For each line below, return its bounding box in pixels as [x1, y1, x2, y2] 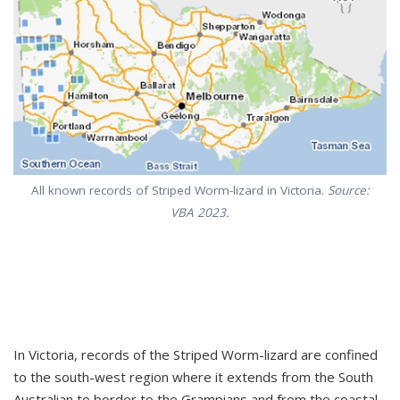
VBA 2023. [171, 204, 229, 221]
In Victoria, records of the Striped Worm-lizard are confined [13, 346, 378, 364]
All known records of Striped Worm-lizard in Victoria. [30, 182, 328, 199]
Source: [327, 182, 370, 199]
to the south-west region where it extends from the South [13, 368, 373, 387]
